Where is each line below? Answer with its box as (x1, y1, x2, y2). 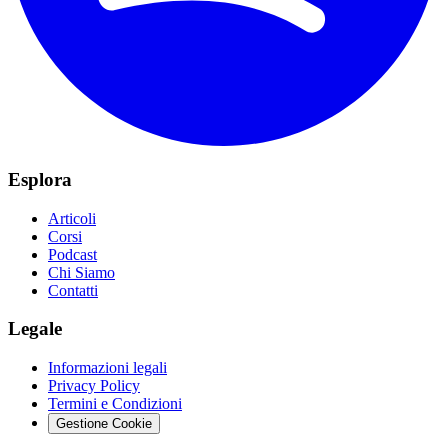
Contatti (48, 281, 98, 299)
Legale (8, 318, 62, 340)
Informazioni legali (48, 359, 167, 377)
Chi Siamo (48, 263, 115, 281)
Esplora (8, 169, 72, 191)
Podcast (48, 245, 97, 263)
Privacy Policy (48, 377, 140, 395)
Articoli (48, 209, 96, 227)
